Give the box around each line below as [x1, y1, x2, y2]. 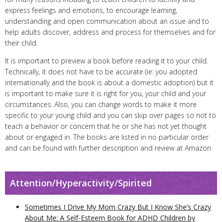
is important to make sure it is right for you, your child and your [5, 89, 206, 98]
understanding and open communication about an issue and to [5, 16, 209, 26]
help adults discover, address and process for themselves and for [5, 27, 216, 37]
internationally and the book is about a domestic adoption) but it [5, 78, 214, 87]
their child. [5, 38, 38, 48]
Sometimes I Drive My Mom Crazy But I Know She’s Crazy [25, 202, 211, 212]
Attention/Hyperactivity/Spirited [10, 177, 152, 189]
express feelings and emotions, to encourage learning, [5, 5, 177, 15]
